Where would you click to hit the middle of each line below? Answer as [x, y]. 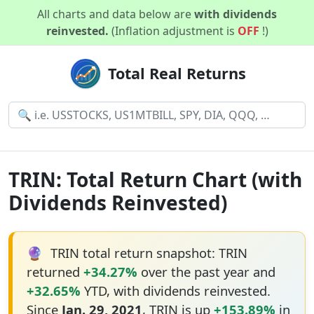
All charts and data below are [116, 14]
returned [55, 272]
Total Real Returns [177, 73]
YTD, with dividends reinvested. [175, 291]
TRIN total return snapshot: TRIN [147, 253]
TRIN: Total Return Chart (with [155, 179]
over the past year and [206, 272]
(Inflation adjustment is [174, 31]
